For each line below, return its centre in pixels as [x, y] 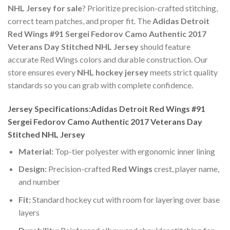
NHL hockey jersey [113, 72]
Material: [36, 151]
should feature [165, 47]
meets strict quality [183, 72]
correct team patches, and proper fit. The [80, 21]
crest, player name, [186, 169]
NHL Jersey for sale [45, 8]
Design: [32, 169]
